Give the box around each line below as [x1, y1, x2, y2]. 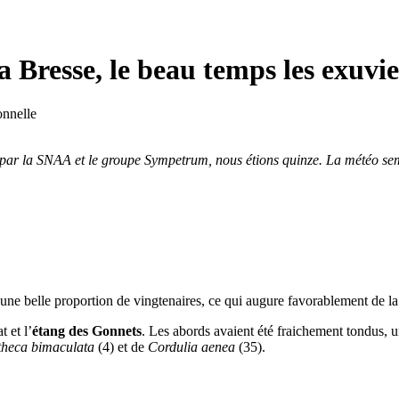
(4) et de [94, 338, 148, 354]
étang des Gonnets [32, 322, 142, 338]
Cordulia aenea [148, 338, 235, 354]
